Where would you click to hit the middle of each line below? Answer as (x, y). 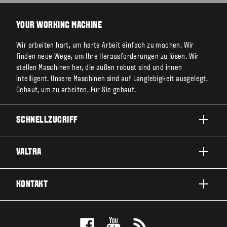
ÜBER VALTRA (45, 174)
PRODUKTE (41, 142)
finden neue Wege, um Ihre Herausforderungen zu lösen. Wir (108, 57)
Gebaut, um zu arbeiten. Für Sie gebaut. (76, 90)
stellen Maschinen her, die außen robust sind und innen (99, 68)
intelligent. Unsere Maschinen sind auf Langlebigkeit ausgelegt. (112, 79)
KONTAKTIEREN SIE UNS (58, 206)
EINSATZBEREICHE (51, 163)
